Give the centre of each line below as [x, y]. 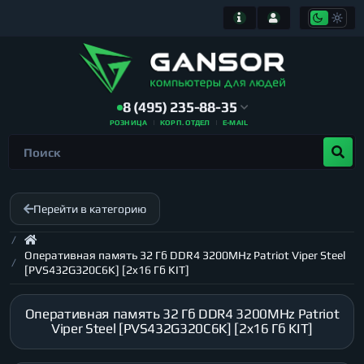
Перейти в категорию [90, 209]
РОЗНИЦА [128, 123]
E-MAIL [236, 123]
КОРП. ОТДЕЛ [185, 123]
